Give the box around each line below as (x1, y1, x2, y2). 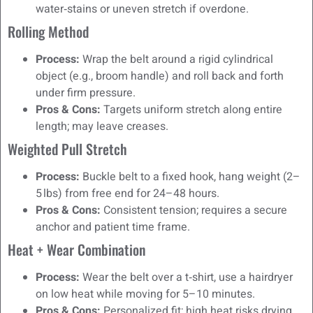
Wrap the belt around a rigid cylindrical (80, 51, 273, 68)
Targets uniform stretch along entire (101, 101, 282, 119)
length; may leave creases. (36, 118, 168, 136)
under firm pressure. (36, 85, 136, 102)
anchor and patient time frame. (36, 219, 190, 236)
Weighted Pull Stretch (8, 138, 127, 160)
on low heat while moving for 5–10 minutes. (36, 286, 255, 303)
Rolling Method (8, 21, 89, 43)
